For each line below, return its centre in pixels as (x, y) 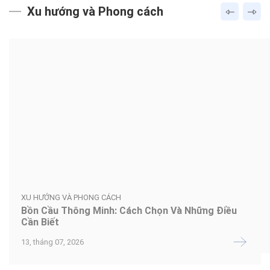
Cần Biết (40, 222)
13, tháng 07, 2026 (52, 242)
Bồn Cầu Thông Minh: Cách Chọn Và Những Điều (129, 210)
